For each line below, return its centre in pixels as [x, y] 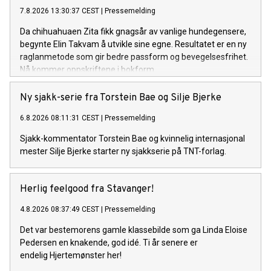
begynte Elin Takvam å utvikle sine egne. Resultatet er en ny [133, 44]
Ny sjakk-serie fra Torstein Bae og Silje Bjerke [121, 98]
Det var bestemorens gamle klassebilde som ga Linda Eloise [134, 230]
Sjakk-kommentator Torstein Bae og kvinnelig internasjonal [132, 139]
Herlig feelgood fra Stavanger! [87, 190]
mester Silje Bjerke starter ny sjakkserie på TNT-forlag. [123, 152]
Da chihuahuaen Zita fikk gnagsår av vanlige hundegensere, [133, 32]
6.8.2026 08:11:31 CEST [60, 118]
